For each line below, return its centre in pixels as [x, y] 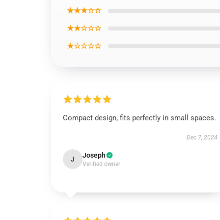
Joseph [94, 155]
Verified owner [101, 164]
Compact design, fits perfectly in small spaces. [139, 118]
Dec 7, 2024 [202, 137]
